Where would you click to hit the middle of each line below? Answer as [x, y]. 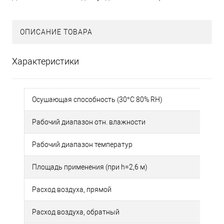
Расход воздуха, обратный [76, 212]
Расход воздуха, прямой [72, 190]
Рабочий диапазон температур [82, 145]
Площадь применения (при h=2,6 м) [90, 167]
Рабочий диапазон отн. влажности [89, 122]
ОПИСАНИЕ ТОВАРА [56, 32]
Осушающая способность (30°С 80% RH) [97, 100]
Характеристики [45, 61]
